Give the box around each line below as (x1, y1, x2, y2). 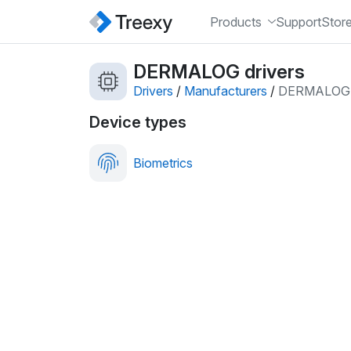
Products (209, 13, 262, 30)
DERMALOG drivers (133, 60, 305, 83)
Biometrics (133, 155, 193, 171)
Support (275, 13, 321, 30)
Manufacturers (184, 82, 267, 99)
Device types (89, 113, 186, 132)
